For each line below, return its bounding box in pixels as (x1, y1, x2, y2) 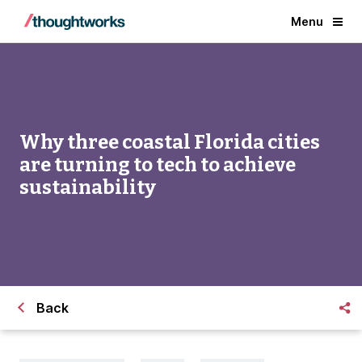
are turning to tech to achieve (19, 154, 296, 176)
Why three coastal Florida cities (19, 131, 320, 154)
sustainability (19, 176, 156, 199)
